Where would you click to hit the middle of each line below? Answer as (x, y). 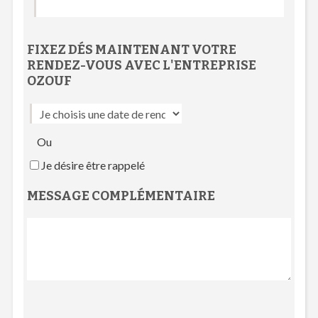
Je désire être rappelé (93, 165)
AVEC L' (148, 65)
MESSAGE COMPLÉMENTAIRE (121, 196)
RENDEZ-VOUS (74, 65)
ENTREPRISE (215, 65)
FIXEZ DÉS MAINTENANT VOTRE (131, 50)
